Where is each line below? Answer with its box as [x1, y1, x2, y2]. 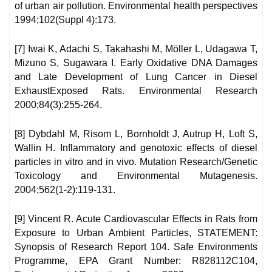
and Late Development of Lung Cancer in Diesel [15, 72, 257, 83]
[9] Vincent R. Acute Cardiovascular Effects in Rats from [15, 214, 257, 225]
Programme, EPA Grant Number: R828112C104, [15, 256, 257, 267]
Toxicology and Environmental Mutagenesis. [15, 171, 257, 182]
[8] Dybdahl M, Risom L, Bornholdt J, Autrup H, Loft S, [15, 129, 257, 140]
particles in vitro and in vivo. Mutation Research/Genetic [15, 157, 257, 168]
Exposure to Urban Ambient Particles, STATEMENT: [15, 228, 257, 239]
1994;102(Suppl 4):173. [15, 15, 116, 25]
